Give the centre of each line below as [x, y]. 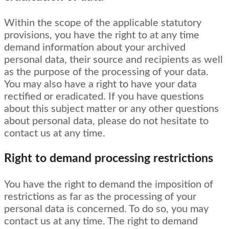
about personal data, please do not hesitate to [106, 121]
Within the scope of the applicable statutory [103, 23]
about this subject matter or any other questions [111, 109]
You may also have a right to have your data [100, 84]
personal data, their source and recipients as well [113, 60]
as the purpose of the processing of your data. [106, 72]
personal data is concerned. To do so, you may [106, 209]
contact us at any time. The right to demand [101, 221]
